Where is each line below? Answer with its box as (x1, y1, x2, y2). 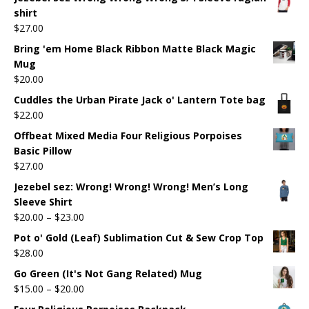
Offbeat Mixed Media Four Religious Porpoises (14, 128, 242, 142)
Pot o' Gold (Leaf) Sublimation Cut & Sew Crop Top (14, 230, 263, 244)
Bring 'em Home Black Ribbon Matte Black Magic (14, 41, 256, 55)
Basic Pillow (14, 143, 72, 157)
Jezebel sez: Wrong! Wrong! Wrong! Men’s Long (14, 179, 248, 193)
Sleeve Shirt (14, 195, 72, 208)
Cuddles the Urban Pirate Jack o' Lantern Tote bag (14, 92, 266, 106)
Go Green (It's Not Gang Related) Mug (14, 266, 202, 280)
